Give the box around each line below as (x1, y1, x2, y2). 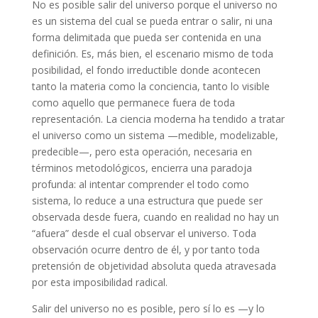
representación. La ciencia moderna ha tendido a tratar (31, 111, 285, 126)
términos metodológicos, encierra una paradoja (31, 160, 252, 175)
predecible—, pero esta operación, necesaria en (31, 144, 252, 158)
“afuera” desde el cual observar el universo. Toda (31, 226, 256, 240)
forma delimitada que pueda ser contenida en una (31, 30, 261, 44)
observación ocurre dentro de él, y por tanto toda (31, 242, 260, 256)
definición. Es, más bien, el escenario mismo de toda (31, 46, 273, 60)
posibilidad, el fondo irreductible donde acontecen (31, 62, 261, 77)
